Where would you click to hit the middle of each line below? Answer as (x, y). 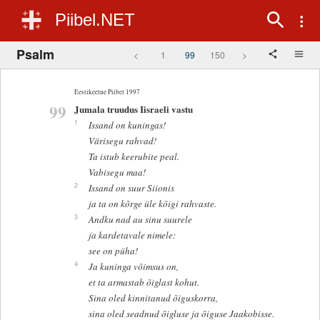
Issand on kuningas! (127, 125)
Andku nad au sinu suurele (140, 220)
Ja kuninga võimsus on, (133, 267)
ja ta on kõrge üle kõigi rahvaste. (152, 204)
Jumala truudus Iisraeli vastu (133, 109)
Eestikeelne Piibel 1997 (107, 91)
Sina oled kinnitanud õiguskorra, (153, 298)
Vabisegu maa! (117, 172)
